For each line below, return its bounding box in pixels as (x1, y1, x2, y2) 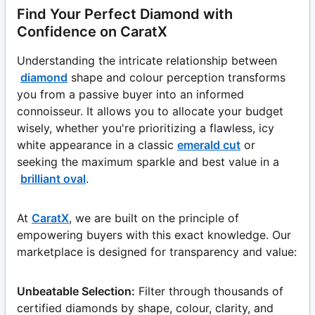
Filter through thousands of (139, 283, 283, 298)
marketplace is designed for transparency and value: (17, 244, 297, 259)
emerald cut (177, 137, 240, 152)
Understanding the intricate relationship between (17, 53, 277, 67)
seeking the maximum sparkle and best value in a (17, 154, 279, 169)
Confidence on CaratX (17, 22, 167, 40)
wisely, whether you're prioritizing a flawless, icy (17, 120, 274, 135)
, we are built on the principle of (69, 210, 239, 225)
